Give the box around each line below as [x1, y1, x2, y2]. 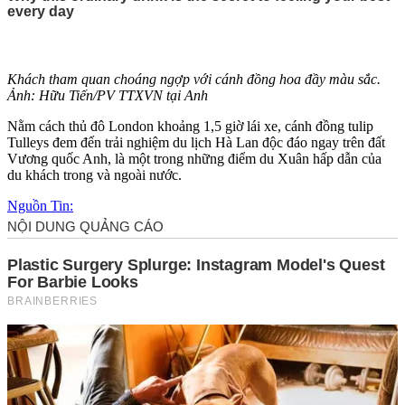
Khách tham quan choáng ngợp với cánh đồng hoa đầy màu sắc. [7, 71, 381, 87]
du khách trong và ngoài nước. [7, 166, 182, 183]
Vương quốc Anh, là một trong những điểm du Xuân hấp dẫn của [7, 150, 381, 166]
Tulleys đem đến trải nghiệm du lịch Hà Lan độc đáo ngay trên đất [7, 134, 385, 150]
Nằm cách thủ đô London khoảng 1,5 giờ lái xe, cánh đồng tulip [7, 118, 373, 134]
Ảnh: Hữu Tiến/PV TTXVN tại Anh [7, 87, 208, 103]
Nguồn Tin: [7, 197, 73, 213]
